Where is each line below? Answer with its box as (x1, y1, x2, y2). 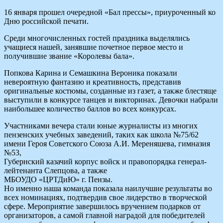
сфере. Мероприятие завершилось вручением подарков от (4, 202, 201, 211)
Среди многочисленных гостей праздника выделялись (4, 33, 190, 42)
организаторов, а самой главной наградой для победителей (4, 211, 205, 220)
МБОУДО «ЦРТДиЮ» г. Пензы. (4, 175, 112, 184)
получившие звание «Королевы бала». (4, 51, 134, 60)
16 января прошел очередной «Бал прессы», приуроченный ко (4, 7, 216, 16)
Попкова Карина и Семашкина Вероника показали (4, 68, 177, 77)
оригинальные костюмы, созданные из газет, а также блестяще (4, 86, 217, 95)
